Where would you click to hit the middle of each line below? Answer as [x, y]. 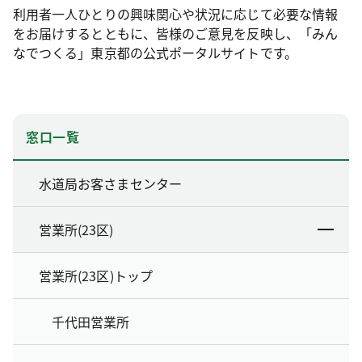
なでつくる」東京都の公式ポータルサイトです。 [155, 53]
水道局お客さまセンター [110, 184]
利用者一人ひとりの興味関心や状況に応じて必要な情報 [175, 14]
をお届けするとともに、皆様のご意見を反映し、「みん [175, 34]
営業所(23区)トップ [96, 276]
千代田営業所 [91, 322]
